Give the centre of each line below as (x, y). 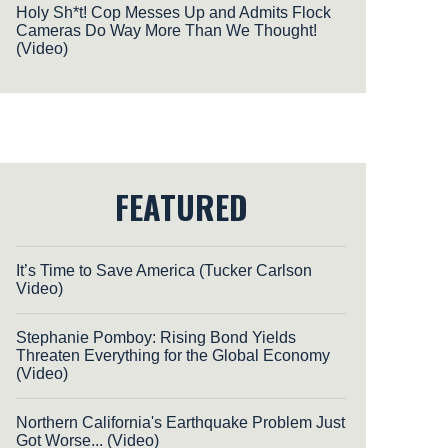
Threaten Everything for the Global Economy (173, 355)
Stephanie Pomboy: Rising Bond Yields (156, 337)
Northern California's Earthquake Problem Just (180, 422)
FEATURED (181, 206)
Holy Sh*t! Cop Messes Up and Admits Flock (173, 12)
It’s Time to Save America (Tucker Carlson (164, 270)
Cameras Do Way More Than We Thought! (166, 30)
